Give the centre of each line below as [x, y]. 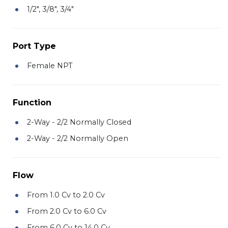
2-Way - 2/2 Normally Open [78, 138]
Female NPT [50, 65]
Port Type [34, 46]
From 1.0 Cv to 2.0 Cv [66, 195]
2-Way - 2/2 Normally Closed [79, 122]
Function [32, 102]
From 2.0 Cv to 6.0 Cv [67, 211]
